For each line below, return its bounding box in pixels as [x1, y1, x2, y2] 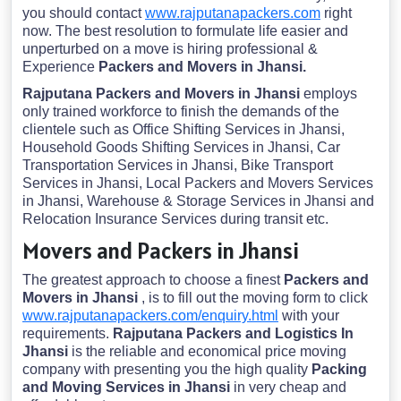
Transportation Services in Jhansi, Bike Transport [22, 158, 333, 174]
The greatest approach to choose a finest [22, 272, 284, 288]
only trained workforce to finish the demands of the [22, 104, 339, 120]
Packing [311, 362, 367, 378]
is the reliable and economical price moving [72, 344, 346, 360]
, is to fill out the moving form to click [141, 290, 368, 306]
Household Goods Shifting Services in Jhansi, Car [22, 140, 340, 156]
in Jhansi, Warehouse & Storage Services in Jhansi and [22, 193, 374, 209]
